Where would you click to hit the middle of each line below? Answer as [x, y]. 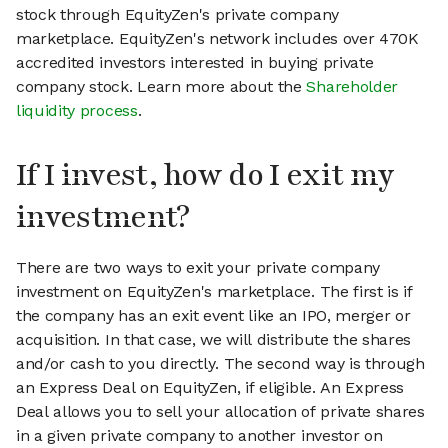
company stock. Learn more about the [161, 87]
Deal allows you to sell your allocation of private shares [220, 412]
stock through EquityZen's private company [177, 15]
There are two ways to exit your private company [198, 268]
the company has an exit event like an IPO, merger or [213, 316]
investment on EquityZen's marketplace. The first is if [214, 292]
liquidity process [77, 111]
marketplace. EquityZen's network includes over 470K [217, 39]
